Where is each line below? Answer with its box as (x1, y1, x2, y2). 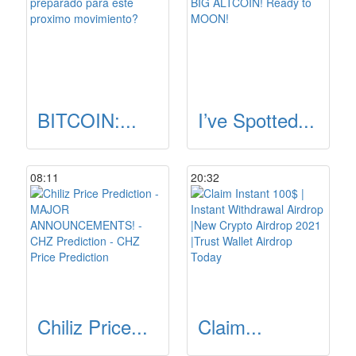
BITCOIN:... (37, 106, 137, 133)
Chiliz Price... (37, 312, 148, 340)
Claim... (198, 312, 262, 340)
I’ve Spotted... (198, 106, 315, 133)
